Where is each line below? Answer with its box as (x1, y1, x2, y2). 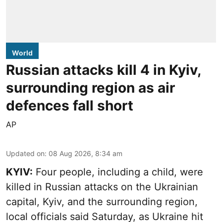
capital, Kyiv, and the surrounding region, (6, 195, 198, 208)
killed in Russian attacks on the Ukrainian (6, 180, 198, 193)
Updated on (6, 149, 45, 158)
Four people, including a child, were (33, 166, 203, 178)
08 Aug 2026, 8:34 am (49, 149, 122, 158)
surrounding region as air (6, 79, 175, 96)
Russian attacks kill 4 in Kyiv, (6, 61, 201, 78)
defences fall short (6, 97, 133, 114)
